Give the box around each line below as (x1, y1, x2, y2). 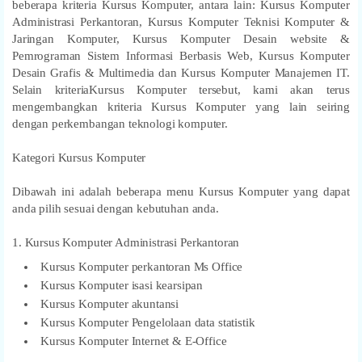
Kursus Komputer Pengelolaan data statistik (40, 315, 255, 329)
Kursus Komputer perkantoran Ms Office (40, 259, 243, 273)
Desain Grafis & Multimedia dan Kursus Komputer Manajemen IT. (12, 65, 350, 79)
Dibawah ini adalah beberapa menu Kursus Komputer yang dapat (12, 184, 350, 198)
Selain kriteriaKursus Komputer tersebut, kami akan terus (12, 82, 350, 96)
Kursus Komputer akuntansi (40, 297, 179, 310)
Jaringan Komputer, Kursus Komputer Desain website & (12, 32, 350, 45)
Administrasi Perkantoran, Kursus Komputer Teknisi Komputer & (12, 15, 350, 28)
